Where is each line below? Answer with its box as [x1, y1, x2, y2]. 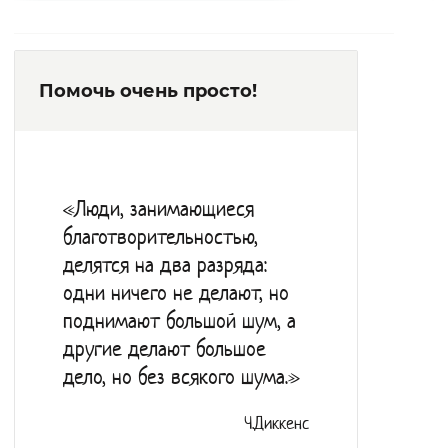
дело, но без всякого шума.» [63, 366, 300, 390]
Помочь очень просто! [39, 79, 257, 102]
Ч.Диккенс [244, 414, 309, 434]
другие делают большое [63, 338, 266, 362]
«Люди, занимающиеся [63, 198, 254, 222]
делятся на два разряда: [63, 254, 267, 278]
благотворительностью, [63, 226, 258, 250]
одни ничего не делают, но [63, 282, 289, 306]
